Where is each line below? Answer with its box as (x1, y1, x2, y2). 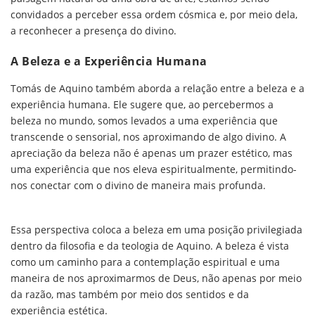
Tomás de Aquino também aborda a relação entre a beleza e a (11, 81, 304, 95)
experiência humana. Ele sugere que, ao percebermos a (11, 97, 274, 111)
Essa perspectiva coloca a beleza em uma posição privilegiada (11, 222, 302, 236)
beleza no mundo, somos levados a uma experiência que (11, 113, 278, 127)
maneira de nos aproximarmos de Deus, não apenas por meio (11, 271, 302, 285)
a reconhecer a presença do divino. (11, 23, 176, 37)
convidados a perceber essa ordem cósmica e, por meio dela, (11, 7, 297, 21)
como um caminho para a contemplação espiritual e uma (11, 255, 280, 269)
